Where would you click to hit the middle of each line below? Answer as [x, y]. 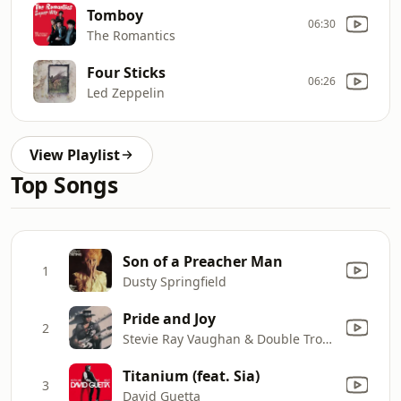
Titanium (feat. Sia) [191, 375]
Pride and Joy [169, 318]
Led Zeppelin [126, 92]
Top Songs [64, 185]
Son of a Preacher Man [203, 261]
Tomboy [115, 15]
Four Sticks [126, 72]
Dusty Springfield [175, 281]
